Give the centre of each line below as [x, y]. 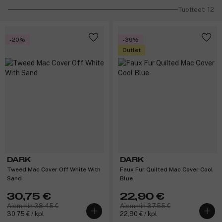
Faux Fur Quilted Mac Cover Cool [166, 169]
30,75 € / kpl [26, 214]
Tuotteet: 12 [196, 9]
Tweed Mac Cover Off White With [54, 169]
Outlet [132, 50]
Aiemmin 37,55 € [145, 206]
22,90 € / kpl [139, 214]
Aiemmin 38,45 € [33, 206]
